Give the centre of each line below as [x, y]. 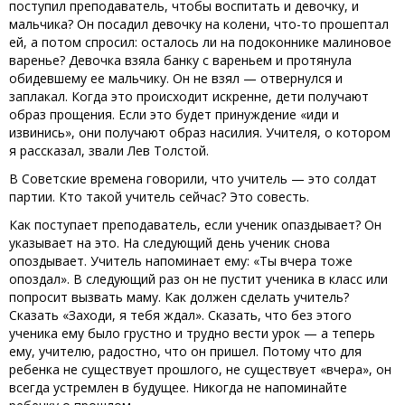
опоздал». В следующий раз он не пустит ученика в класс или [198, 278]
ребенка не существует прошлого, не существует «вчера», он [200, 369]
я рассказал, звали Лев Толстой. [109, 150]
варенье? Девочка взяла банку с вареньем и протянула [180, 60]
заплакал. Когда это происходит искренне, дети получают [189, 96]
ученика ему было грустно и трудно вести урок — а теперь [192, 333]
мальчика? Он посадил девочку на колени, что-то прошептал [199, 24]
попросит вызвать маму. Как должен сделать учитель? [179, 297]
